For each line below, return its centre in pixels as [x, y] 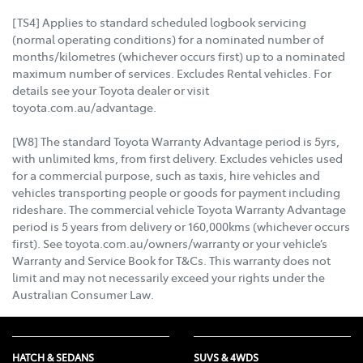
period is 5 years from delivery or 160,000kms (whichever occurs [181, 226]
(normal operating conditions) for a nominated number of [168, 39]
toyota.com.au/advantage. [84, 107]
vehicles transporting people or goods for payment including [176, 192]
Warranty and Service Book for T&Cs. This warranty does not [171, 261]
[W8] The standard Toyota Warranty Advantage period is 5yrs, [176, 141]
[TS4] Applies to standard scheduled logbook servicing [159, 22]
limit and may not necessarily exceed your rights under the [169, 278]
